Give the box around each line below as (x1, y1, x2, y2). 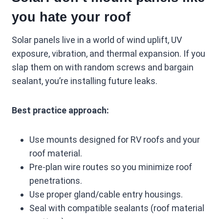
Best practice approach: (12, 105, 109, 116)
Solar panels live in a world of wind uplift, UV (12, 35, 182, 45)
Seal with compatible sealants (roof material (29, 203, 204, 214)
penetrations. (29, 175, 82, 186)
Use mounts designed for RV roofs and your (29, 134, 200, 145)
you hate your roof (12, 9, 131, 24)
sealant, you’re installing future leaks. (12, 76, 157, 87)
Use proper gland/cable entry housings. (29, 189, 183, 200)
